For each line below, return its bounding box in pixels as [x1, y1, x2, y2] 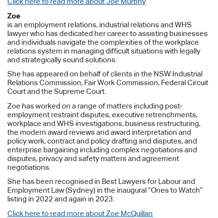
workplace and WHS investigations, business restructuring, [7, 119, 201, 127]
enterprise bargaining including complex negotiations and [7, 145, 198, 154]
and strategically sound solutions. [7, 55, 117, 64]
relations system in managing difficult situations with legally [7, 46, 201, 55]
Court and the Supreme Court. [7, 87, 107, 96]
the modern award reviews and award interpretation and [7, 127, 192, 136]
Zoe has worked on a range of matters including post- [7, 101, 183, 110]
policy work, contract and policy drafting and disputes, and [7, 136, 198, 145]
